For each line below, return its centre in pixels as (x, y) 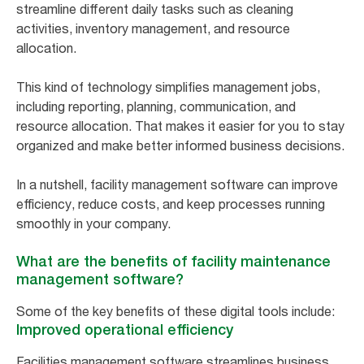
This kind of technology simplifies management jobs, (168, 87)
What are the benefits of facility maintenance (173, 261)
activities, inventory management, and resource (153, 28)
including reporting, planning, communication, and (156, 106)
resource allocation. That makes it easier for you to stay (180, 126)
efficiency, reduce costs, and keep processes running (171, 204)
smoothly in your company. (93, 223)
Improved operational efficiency (127, 329)
